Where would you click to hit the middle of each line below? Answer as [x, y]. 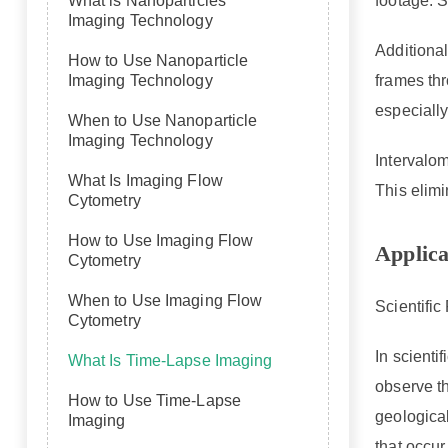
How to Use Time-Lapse [154, 400]
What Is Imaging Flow [145, 180]
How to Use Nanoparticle [158, 60]
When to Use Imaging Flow [165, 300]
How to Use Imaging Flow [160, 240]
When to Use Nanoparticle [162, 120]
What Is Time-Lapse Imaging [170, 360]
